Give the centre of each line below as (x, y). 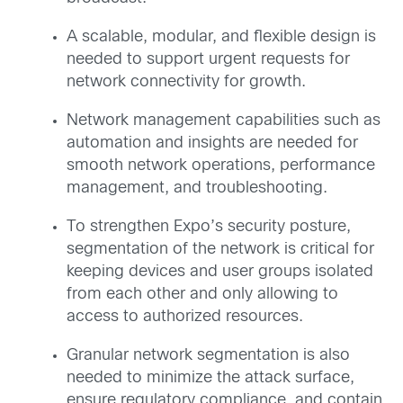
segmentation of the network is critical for (220, 250)
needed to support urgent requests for (208, 60)
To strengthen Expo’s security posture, (209, 227)
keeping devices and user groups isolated (220, 272)
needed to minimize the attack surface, (210, 378)
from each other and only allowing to (202, 295)
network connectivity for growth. (186, 82)
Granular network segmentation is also (208, 356)
